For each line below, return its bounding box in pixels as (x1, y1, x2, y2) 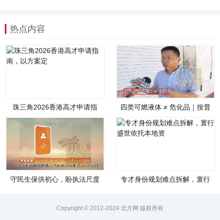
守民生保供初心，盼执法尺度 (10, 175, 100, 183)
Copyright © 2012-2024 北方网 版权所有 (56, 204, 164, 212)
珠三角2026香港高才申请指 (13, 103, 98, 111)
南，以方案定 (34, 111, 76, 120)
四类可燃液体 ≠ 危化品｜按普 (120, 103, 211, 111)
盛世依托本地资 (141, 184, 190, 192)
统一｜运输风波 (31, 184, 80, 192)
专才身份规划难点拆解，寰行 (120, 175, 210, 183)
